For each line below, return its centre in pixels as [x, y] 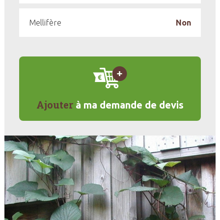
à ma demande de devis [128, 105]
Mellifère [45, 23]
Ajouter [55, 105]
